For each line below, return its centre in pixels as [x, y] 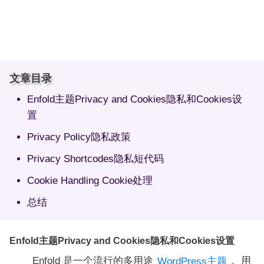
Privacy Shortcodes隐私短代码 [95, 159]
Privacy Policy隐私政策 [79, 137]
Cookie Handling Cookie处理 [90, 180]
